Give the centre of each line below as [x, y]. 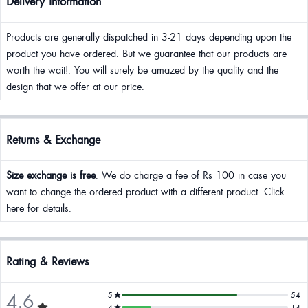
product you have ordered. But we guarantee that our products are [146, 53]
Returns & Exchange [53, 139]
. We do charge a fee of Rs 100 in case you [191, 175]
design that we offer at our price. [75, 86]
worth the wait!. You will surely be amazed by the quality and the [142, 69]
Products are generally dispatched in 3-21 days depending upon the [149, 36]
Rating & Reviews [47, 261]
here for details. [39, 208]
